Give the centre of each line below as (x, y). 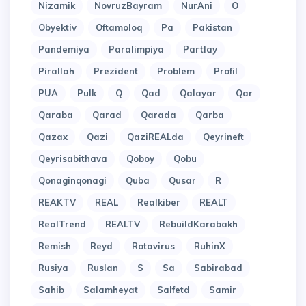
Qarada (158, 115)
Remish (55, 246)
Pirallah (56, 71)
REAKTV (57, 203)
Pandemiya (64, 50)
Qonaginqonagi (72, 181)
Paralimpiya (136, 50)
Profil (226, 71)
